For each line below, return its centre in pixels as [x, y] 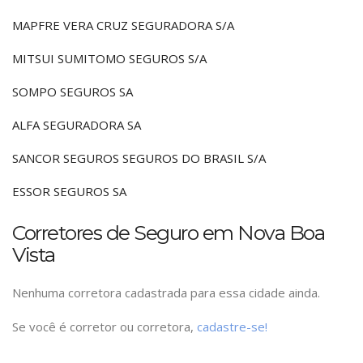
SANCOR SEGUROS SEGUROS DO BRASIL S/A [139, 158]
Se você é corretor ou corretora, [105, 327]
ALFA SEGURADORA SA [77, 125]
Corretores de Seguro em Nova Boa [168, 233]
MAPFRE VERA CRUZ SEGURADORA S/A [123, 25]
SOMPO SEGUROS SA [73, 92]
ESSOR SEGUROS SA [69, 191]
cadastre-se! [232, 327]
